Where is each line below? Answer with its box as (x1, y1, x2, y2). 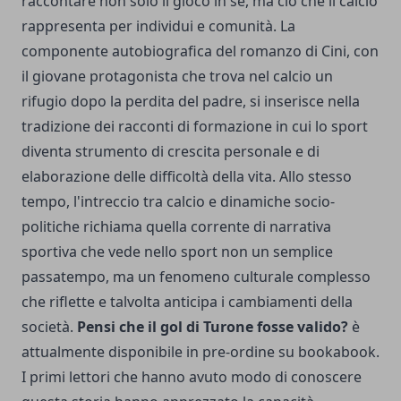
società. (21, 317, 77, 337)
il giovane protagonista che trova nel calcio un (21, 66, 333, 87)
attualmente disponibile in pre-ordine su (21, 342, 298, 363)
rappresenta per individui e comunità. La (21, 16, 295, 37)
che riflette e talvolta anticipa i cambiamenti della (21, 292, 353, 312)
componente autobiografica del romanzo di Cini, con (21, 41, 379, 62)
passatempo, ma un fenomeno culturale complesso (21, 267, 371, 287)
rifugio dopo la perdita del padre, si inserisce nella (21, 91, 360, 112)
